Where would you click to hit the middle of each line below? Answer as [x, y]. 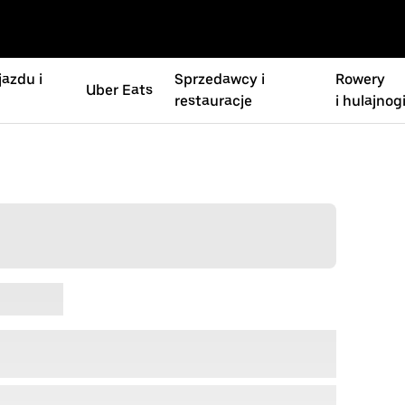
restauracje [213, 101]
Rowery [360, 79]
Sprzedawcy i [219, 79]
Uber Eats [119, 90]
